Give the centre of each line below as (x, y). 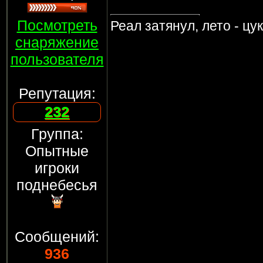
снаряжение (57, 42)
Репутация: (57, 93)
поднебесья (57, 185)
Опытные (57, 151)
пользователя (57, 59)
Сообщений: (57, 237)
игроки (57, 168)
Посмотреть (57, 25)
